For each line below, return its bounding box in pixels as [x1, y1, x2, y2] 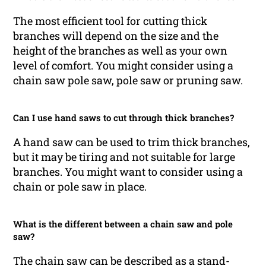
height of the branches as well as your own [13, 43, 228, 58]
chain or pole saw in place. [13, 179, 147, 194]
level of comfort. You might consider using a [13, 58, 234, 72]
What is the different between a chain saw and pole [13, 218, 233, 230]
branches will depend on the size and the [13, 28, 219, 43]
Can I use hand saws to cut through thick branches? [13, 112, 235, 123]
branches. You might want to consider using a [13, 164, 243, 179]
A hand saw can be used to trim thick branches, [13, 135, 251, 149]
